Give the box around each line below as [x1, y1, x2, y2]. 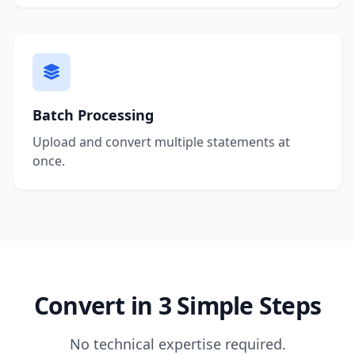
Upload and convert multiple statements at [32, 132, 290, 151]
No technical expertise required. [69, 334, 286, 353]
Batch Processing [32, 105, 154, 124]
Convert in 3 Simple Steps [33, 288, 322, 322]
